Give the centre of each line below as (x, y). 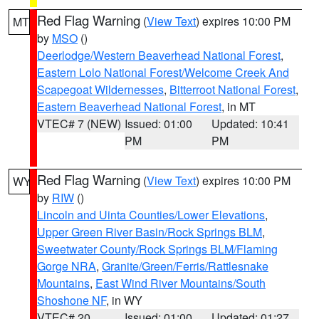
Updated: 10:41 (251, 124)
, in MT (239, 106)
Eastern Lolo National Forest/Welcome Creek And (163, 72)
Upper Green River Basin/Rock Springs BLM (150, 232)
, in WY (124, 300)
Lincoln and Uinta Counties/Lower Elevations (151, 215)
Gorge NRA (67, 266)
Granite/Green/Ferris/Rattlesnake (185, 266)
